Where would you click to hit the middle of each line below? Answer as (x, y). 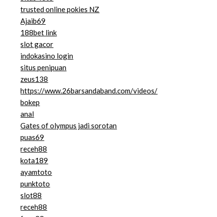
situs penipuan (44, 68)
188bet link (39, 33)
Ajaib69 (33, 21)
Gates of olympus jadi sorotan (69, 126)
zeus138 (34, 79)
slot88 (31, 195)
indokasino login (47, 56)
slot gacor (37, 44)
